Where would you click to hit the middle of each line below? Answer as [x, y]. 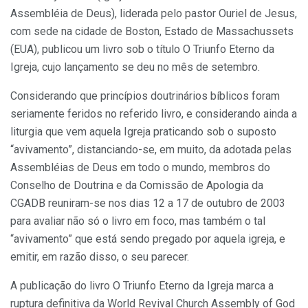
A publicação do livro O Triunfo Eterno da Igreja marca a [142, 285]
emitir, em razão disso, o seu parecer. [100, 256]
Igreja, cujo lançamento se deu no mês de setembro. [135, 67]
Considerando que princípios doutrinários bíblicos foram [145, 96]
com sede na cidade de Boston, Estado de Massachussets [152, 31]
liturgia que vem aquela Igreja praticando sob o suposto [143, 131]
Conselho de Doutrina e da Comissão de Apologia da [137, 185]
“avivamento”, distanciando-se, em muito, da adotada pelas [151, 149]
